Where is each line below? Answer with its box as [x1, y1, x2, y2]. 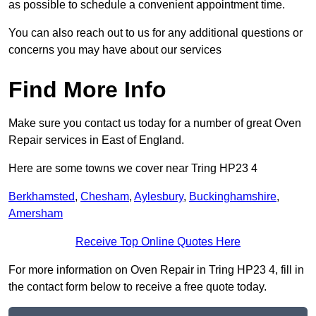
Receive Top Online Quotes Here [75, 236, 241, 248]
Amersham [8, 207, 63, 220]
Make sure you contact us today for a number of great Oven [8, 117, 301, 130]
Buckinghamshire [189, 190, 276, 203]
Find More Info [8, 77, 166, 103]
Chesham [80, 190, 129, 203]
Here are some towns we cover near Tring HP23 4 [8, 162, 257, 175]
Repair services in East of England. [8, 134, 184, 147]
